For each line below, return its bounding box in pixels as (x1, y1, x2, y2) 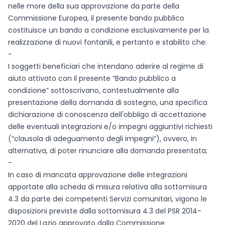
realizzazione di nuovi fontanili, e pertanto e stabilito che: (8, 37, 207, 47)
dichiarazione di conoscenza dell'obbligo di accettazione (8, 109, 206, 120)
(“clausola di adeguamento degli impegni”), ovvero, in (8, 134, 197, 144)
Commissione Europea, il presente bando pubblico (8, 13, 184, 23)
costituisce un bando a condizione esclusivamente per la (8, 25, 209, 35)
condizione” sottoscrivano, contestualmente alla (8, 85, 179, 95)
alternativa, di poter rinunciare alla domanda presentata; (8, 146, 207, 156)
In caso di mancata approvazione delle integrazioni (8, 170, 187, 180)
